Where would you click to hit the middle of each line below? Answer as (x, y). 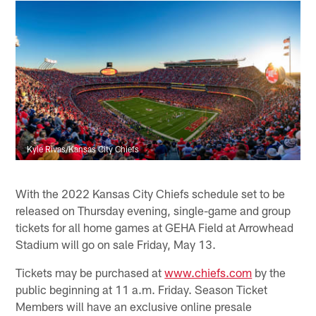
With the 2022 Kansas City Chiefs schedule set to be (151, 193)
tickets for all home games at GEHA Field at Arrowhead (155, 227)
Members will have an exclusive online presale (134, 306)
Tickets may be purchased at (90, 272)
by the (269, 272)
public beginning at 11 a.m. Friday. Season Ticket (142, 289)
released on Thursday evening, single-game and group (153, 210)
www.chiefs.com (208, 272)
